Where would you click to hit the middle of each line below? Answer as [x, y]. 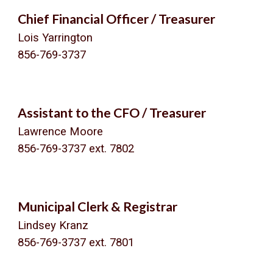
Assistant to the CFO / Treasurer [112, 113]
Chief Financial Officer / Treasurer [117, 19]
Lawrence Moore [61, 132]
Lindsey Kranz [53, 225]
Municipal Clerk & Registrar [98, 207]
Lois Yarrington [55, 38]
